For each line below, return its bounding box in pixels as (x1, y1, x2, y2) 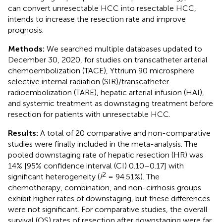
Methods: (8, 44, 47, 54)
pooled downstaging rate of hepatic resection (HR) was (8, 150, 203, 160)
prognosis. (8, 25, 44, 35)
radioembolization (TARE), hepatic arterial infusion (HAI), (8, 87, 204, 97)
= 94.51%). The (106, 171, 160, 181)
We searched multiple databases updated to (47, 44, 202, 54)
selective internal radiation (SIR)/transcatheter (8, 76, 169, 86)
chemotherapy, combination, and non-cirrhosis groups (8, 182, 201, 192)
